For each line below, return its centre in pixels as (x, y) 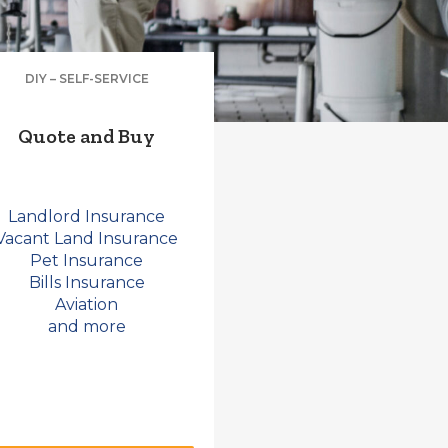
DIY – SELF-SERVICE (86, 78)
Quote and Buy (86, 136)
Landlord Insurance (86, 216)
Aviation (86, 304)
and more (86, 326)
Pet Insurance (86, 260)
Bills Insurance (86, 282)
